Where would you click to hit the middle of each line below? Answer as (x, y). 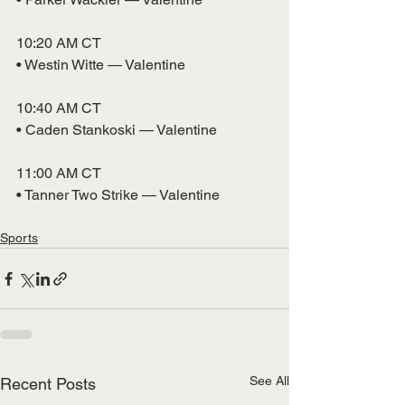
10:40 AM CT (59, 108)
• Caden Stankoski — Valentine (117, 130)
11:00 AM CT (59, 174)
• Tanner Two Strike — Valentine (118, 195)
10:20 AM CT (59, 43)
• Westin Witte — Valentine (101, 65)
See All (269, 381)
